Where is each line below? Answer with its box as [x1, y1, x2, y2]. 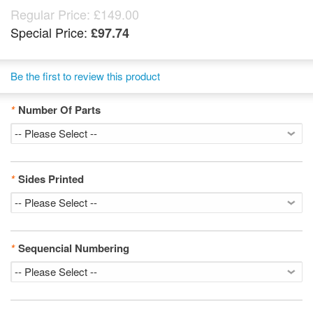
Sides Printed [18, 171, 84, 187]
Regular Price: [10, 5, 90, 23]
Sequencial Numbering [18, 240, 129, 256]
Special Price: [10, 23, 87, 41]
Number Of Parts [18, 102, 101, 117]
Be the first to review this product [10, 68, 160, 83]
